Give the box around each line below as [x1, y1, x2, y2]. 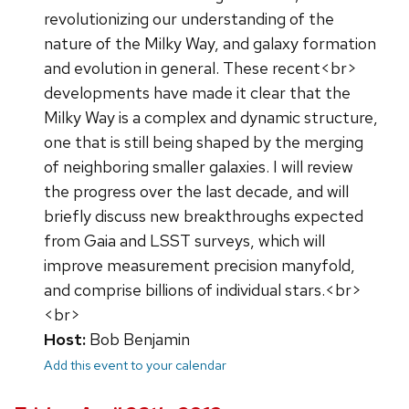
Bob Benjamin [86, 329, 190, 351]
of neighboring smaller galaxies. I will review [44, 156, 353, 178]
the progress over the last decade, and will [44, 181, 349, 203]
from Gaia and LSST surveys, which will [44, 230, 325, 252]
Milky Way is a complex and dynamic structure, [44, 107, 378, 129]
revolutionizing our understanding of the [44, 8, 334, 30]
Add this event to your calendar [44, 356, 226, 374]
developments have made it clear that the [44, 82, 351, 104]
